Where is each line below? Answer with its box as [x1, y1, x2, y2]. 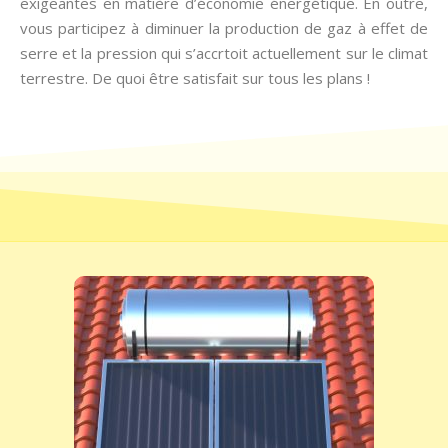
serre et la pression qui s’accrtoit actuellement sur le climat [20, 43, 428, 63]
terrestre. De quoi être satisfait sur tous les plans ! [20, 68, 370, 88]
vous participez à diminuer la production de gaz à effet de [20, 18, 428, 38]
